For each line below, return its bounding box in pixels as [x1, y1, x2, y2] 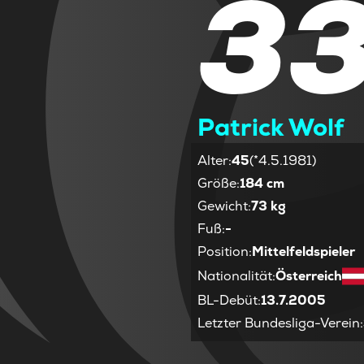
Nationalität [197, 266, 273, 284]
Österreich [275, 266, 343, 284]
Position [197, 242, 249, 260]
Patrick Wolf [197, 110, 344, 143]
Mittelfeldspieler [252, 242, 356, 260]
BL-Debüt [197, 291, 258, 309]
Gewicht [197, 197, 249, 214]
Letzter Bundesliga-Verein [197, 314, 361, 331]
